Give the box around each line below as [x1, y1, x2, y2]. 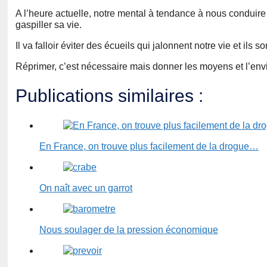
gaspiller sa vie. [15, 20, 82, 30]
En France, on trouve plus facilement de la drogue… [39, 141, 259, 152]
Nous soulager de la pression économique [39, 225, 218, 235]
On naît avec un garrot [39, 183, 132, 194]
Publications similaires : [15, 86, 203, 106]
